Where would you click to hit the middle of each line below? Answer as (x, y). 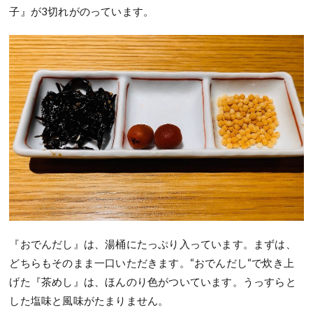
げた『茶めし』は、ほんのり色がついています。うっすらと (153, 281)
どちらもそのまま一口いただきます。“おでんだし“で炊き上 (152, 262)
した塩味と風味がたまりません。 (89, 300)
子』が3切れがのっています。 (82, 12)
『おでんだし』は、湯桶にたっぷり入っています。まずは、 (153, 243)
